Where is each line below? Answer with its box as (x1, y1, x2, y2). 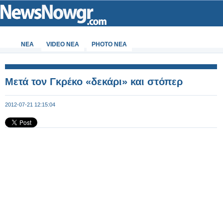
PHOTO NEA (92, 41, 127, 48)
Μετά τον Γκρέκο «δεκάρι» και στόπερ (5, 76, 183, 87)
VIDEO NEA (46, 41, 79, 48)
